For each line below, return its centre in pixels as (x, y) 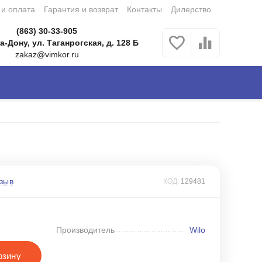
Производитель (85, 230)
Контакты (144, 9)
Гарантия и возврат (81, 9)
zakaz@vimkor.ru (47, 54)
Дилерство (191, 9)
